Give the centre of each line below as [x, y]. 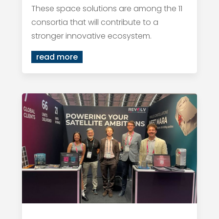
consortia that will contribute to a [95, 22]
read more [57, 57]
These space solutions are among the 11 [107, 8]
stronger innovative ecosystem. [91, 36]
